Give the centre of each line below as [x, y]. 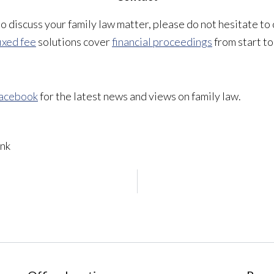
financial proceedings [162, 41]
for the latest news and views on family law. [139, 96]
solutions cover [74, 41]
